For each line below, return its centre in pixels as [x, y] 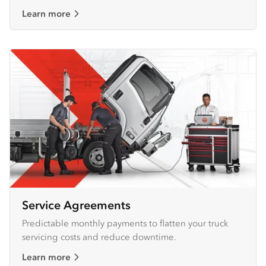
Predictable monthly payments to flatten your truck [125, 223]
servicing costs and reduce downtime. [99, 236]
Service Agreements [76, 205]
